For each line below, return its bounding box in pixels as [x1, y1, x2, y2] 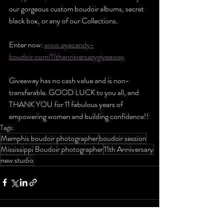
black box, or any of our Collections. [9, 14, 118, 26]
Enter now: [9, 38, 44, 50]
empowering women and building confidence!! [9, 110, 149, 122]
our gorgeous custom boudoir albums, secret [9, 2, 145, 14]
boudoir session [99, 132, 146, 144]
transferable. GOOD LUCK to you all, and [9, 86, 140, 98]
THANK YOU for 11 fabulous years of [9, 98, 124, 110]
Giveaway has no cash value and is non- [9, 74, 129, 86]
